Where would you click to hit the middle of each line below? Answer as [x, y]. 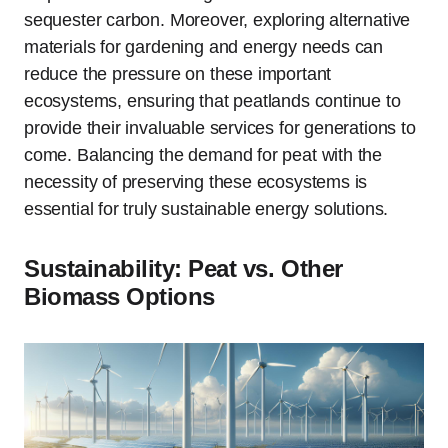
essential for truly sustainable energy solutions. [206, 209]
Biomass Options [119, 297]
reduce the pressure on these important [178, 74]
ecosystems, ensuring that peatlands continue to [212, 101]
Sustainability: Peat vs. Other [183, 269]
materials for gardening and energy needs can [204, 47]
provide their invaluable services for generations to [220, 128]
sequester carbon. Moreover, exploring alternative [217, 20]
